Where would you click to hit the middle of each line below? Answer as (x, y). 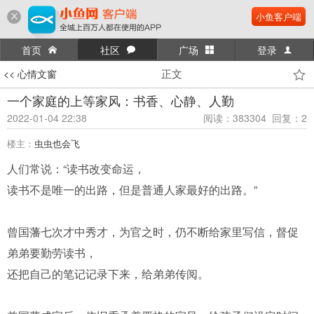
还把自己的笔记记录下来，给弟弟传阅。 (108, 274)
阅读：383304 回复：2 (255, 118)
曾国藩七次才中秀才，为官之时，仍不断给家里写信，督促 (153, 232)
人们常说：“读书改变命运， (76, 169)
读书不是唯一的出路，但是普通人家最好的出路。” (132, 190)
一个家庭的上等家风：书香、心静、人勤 (121, 100)
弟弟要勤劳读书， (52, 253)
